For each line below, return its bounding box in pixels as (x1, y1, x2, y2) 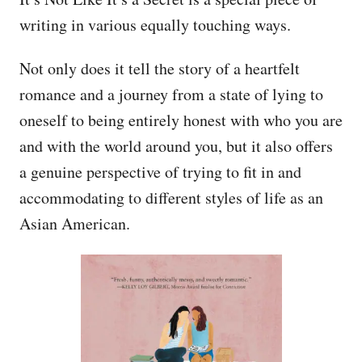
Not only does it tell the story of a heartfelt (19, 57, 300, 79)
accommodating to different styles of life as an (19, 186, 323, 208)
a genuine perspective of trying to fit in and (19, 160, 301, 183)
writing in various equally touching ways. (19, 13, 291, 36)
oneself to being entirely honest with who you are (19, 108, 343, 131)
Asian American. (19, 212, 130, 234)
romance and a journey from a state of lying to (19, 82, 323, 105)
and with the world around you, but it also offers (19, 134, 333, 157)
